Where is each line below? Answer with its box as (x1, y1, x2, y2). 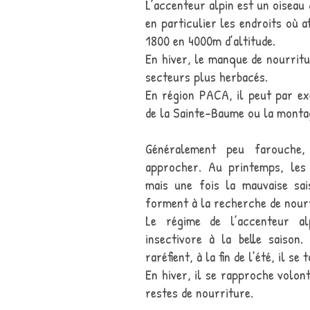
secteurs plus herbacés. (145, 67, 268, 86)
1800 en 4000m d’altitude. (145, 31, 275, 50)
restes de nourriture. (145, 283, 253, 302)
